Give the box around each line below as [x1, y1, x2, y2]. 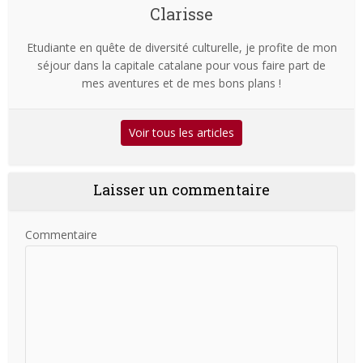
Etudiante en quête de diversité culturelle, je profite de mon [26, 39, 337, 55]
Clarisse [150, 2, 213, 24]
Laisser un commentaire [93, 179, 270, 199]
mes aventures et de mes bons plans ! [82, 75, 281, 91]
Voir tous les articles [129, 124, 234, 140]
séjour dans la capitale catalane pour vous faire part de [37, 57, 326, 73]
